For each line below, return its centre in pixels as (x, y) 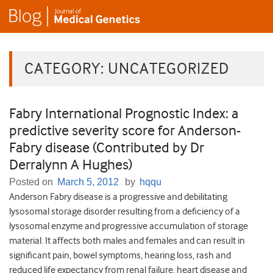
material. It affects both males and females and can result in (127, 241)
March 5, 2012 (88, 182)
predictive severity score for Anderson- (125, 131)
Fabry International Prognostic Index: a (124, 114)
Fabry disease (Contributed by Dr (107, 148)
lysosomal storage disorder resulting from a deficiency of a (125, 212)
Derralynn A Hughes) (71, 165)
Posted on (32, 182)
